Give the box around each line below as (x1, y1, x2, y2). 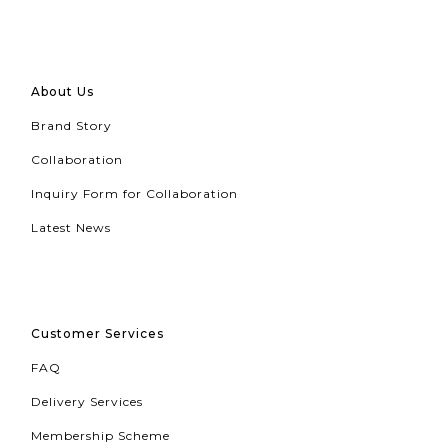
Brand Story (31, 118, 112, 134)
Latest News (31, 220, 111, 236)
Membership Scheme (31, 428, 170, 444)
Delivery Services (31, 394, 143, 410)
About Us (31, 84, 94, 100)
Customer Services (31, 326, 164, 342)
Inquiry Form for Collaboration (31, 186, 238, 202)
